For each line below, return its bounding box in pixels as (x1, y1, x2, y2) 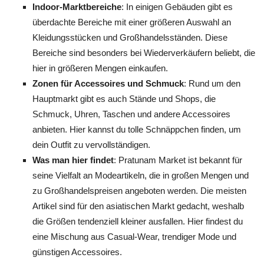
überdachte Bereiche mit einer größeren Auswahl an (32, 17, 231, 27)
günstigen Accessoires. (32, 247, 122, 257)
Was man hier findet (32, 155, 114, 165)
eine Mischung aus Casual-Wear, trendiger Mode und (32, 232, 236, 242)
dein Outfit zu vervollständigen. (32, 140, 150, 150)
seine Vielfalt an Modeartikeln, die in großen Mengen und (32, 170, 249, 180)
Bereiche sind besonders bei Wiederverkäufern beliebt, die (32, 48, 255, 58)
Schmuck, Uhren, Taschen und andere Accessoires (32, 109, 230, 119)
